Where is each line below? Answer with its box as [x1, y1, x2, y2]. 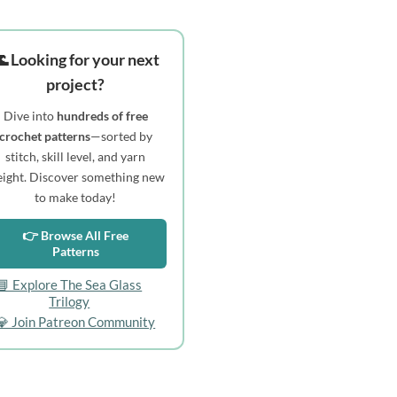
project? [46, 74, 105, 94]
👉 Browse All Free [22, 228, 129, 244]
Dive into [3, 107, 57, 123]
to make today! [35, 189, 117, 205]
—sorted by [90, 128, 152, 144]
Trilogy [49, 293, 90, 310]
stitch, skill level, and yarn [5, 148, 146, 164]
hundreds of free [56, 107, 148, 123]
